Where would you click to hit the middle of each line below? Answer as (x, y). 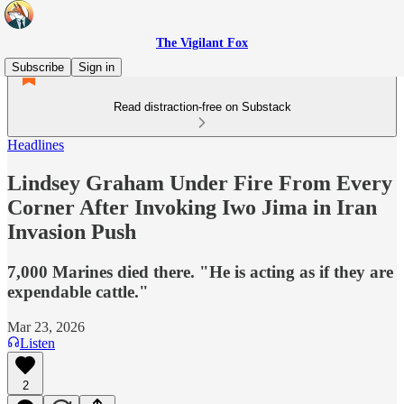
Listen (37, 343)
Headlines (36, 145)
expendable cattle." (78, 291)
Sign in (96, 67)
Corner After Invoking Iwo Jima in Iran (192, 207)
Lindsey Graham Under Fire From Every (200, 183)
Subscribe (38, 67)
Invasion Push (72, 231)
